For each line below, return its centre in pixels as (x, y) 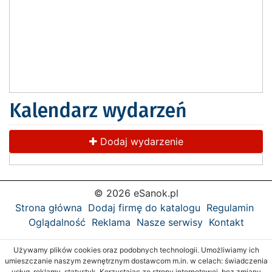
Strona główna (49, 208)
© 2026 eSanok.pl (136, 193)
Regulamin (230, 208)
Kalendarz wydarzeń (98, 111)
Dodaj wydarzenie (140, 142)
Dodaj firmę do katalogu (144, 208)
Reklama (111, 223)
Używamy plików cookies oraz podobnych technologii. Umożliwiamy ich (136, 250)
